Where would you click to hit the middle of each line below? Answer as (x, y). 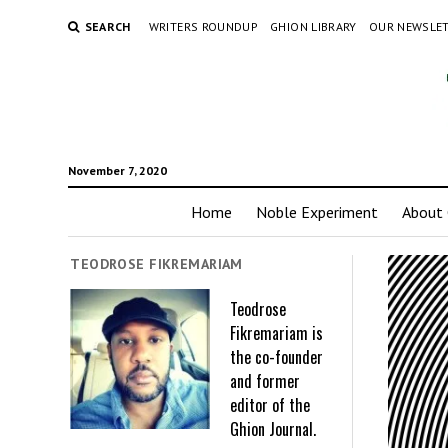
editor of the (270, 405)
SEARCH (107, 26)
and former (265, 381)
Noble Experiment (316, 212)
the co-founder (277, 357)
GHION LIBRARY (313, 26)
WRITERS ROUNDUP (203, 26)
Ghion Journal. (273, 429)
